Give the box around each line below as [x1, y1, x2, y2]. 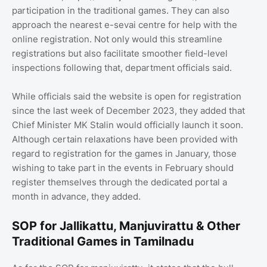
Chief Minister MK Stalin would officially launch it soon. [12, 119, 243, 131]
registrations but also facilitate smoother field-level [12, 47, 228, 59]
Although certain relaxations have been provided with [12, 133, 238, 145]
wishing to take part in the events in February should [12, 162, 234, 173]
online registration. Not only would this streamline [12, 33, 222, 45]
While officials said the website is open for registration [12, 90, 241, 102]
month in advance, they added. [12, 190, 141, 202]
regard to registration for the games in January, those [12, 147, 237, 159]
